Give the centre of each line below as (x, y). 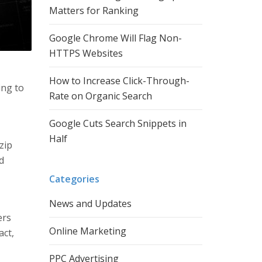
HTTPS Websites (86, 53)
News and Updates (90, 204)
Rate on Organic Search (100, 96)
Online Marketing (87, 231)
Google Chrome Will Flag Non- (115, 38)
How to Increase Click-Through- (119, 81)
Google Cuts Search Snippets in (118, 123)
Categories (74, 179)
